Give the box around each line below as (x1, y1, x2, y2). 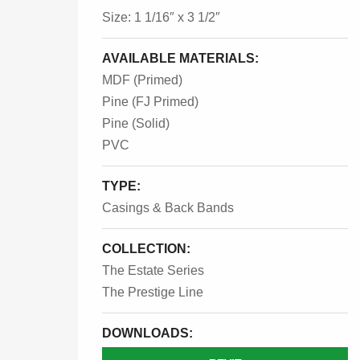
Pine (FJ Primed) (102, 95, 198, 108)
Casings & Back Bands (102, 201, 234, 215)
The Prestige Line (102, 285, 203, 299)
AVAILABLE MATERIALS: (102, 51, 259, 65)
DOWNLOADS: (102, 326, 193, 340)
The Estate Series (102, 264, 204, 277)
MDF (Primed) (102, 73, 182, 87)
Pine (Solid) (102, 117, 170, 130)
